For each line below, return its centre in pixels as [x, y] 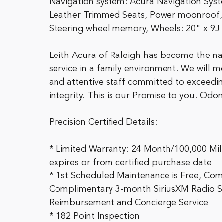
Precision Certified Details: [103, 122]
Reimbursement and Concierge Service [129, 203]
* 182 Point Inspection [94, 216]
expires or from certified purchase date [130, 163]
